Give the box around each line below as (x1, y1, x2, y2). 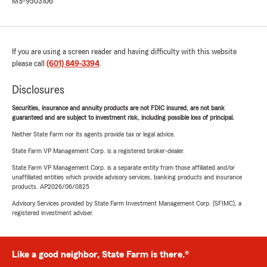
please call (12, 60, 46, 69)
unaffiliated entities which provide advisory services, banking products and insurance (12, 173, 242, 181)
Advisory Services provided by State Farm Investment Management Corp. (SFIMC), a (12, 200, 241, 207)
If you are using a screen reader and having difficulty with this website (12, 48, 237, 57)
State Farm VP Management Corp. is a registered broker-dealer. (12, 147, 185, 155)
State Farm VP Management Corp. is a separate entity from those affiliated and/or (12, 164, 235, 172)
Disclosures (12, 84, 64, 97)
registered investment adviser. (12, 209, 94, 217)
